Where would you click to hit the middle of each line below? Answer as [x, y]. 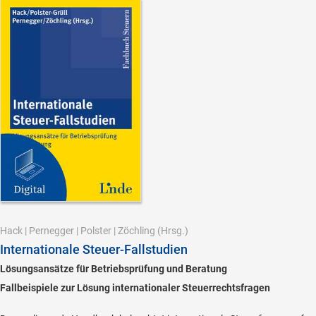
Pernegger [51, 231]
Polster [96, 231]
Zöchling [136, 231]
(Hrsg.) [172, 231]
